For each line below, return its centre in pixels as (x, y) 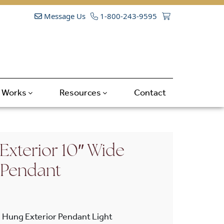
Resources (81, 92)
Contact (150, 92)
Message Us (64, 16)
